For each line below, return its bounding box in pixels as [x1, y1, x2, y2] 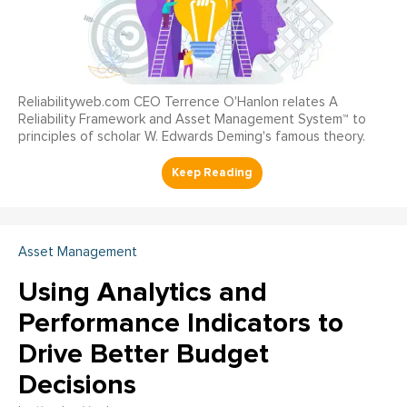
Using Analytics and [18, 275, 267, 310]
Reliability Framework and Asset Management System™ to [18, 113, 366, 127]
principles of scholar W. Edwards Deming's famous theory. [18, 130, 365, 144]
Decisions [18, 368, 136, 402]
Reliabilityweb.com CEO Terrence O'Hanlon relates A [18, 95, 338, 110]
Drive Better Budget [18, 337, 269, 372]
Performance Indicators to [18, 306, 343, 341]
